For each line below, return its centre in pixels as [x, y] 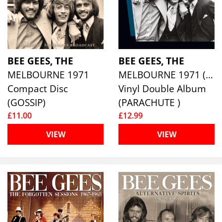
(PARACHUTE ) [149, 103]
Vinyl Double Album [162, 89]
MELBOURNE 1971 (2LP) [209, 75]
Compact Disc [38, 89]
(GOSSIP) [27, 103]
